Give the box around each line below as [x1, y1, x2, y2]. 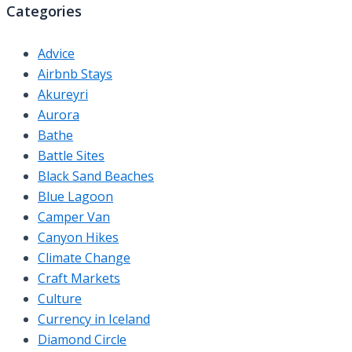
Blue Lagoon [38, 187, 113, 205]
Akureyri [38, 85, 88, 103]
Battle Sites [38, 146, 104, 164]
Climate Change [38, 248, 130, 266]
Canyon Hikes [38, 228, 119, 246]
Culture [38, 289, 82, 307]
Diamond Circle [38, 330, 126, 348]
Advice [38, 44, 75, 62]
